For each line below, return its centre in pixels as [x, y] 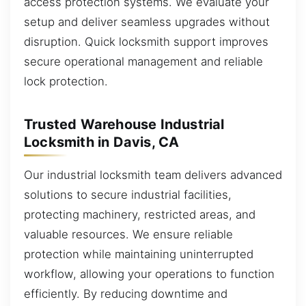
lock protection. [66, 81]
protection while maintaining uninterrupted [139, 254]
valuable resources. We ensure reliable [128, 234]
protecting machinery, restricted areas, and [140, 214]
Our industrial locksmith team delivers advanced [153, 175]
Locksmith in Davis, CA [102, 142]
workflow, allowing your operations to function [149, 274]
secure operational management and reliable [143, 61]
